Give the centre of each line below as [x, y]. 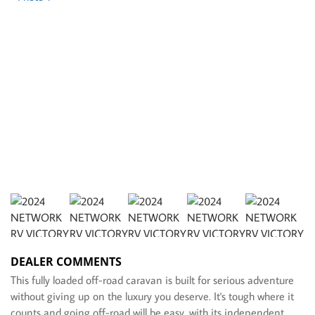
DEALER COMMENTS [66, 262]
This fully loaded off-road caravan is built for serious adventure [152, 280]
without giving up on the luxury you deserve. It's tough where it [152, 296]
